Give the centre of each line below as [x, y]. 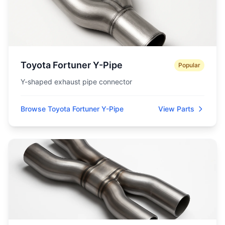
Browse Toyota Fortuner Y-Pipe [72, 109]
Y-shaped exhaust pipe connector [76, 82]
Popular [189, 65]
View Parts [176, 109]
